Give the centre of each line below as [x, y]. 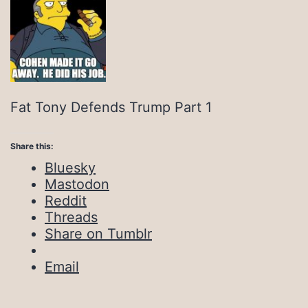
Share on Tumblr [98, 233]
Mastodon [77, 184]
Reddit [66, 200]
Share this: [32, 146]
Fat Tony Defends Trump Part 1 [111, 107]
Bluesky [70, 167]
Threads [71, 217]
